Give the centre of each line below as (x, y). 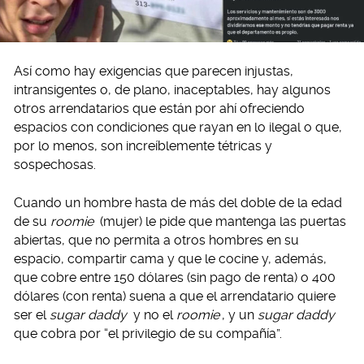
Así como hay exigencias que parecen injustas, (154, 71)
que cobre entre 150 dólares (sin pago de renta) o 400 (175, 278)
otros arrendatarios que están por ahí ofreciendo (159, 109)
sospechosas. (55, 165)
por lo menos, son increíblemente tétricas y (143, 146)
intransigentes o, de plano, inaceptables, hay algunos (172, 90)
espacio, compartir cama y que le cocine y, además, (170, 259)
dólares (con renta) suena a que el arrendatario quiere (175, 297)
